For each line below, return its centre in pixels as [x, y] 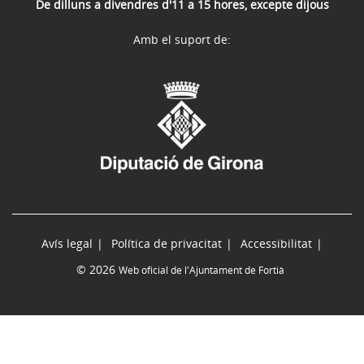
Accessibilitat [276, 243]
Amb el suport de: [182, 39]
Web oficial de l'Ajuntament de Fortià [201, 270]
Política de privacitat [167, 243]
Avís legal [67, 243]
